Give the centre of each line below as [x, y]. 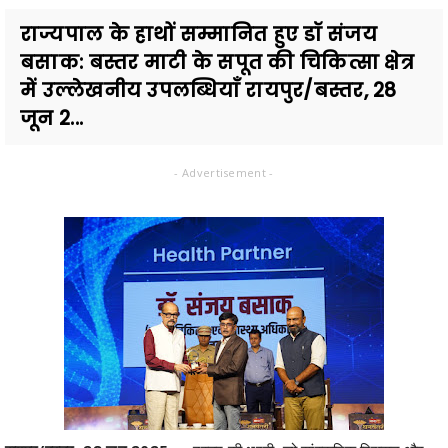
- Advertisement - [224, 172]
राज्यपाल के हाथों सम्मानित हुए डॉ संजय [198, 34]
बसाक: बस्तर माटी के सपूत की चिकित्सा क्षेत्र [217, 62]
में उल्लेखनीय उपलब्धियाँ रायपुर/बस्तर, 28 [208, 90]
